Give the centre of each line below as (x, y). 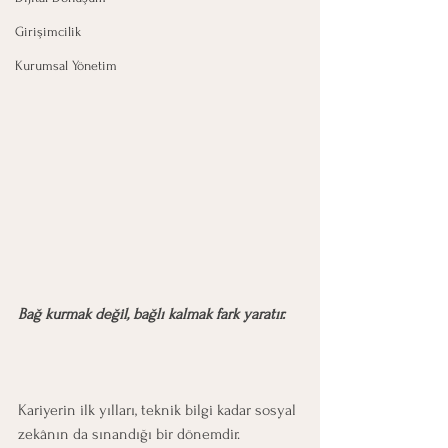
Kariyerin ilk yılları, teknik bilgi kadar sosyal (159, 410)
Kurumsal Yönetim (66, 66)
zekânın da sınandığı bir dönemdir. (129, 434)
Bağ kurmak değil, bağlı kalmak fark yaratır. (151, 314)
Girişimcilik (48, 32)
